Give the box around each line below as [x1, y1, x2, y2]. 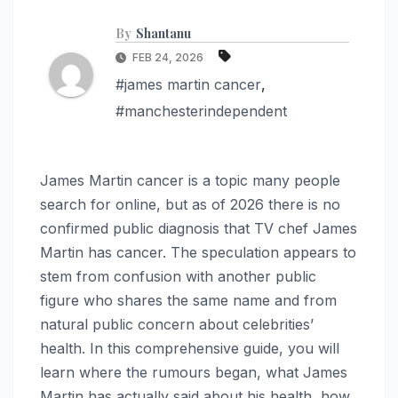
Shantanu [136, 24, 191, 42]
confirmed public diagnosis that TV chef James [40, 219, 357, 237]
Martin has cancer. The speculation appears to [40, 243, 356, 261]
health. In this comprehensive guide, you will [40, 338, 339, 357]
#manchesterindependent [115, 101, 287, 120]
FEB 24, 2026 [130, 50, 206, 64]
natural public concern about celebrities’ [40, 314, 314, 333]
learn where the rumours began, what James [40, 362, 347, 381]
